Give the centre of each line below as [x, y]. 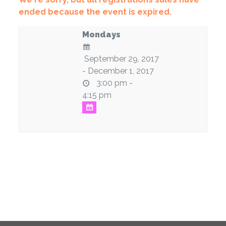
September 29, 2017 [120, 59]
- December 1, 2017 [118, 71]
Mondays [101, 35]
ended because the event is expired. [95, 12]
